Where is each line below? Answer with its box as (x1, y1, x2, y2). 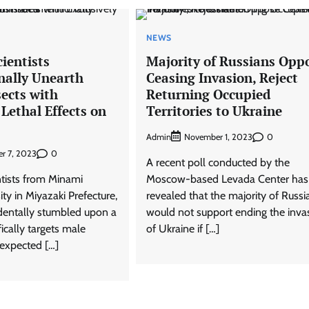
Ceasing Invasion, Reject (146, 69, 298, 87)
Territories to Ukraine (146, 102, 282, 120)
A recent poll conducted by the (146, 156, 290, 170)
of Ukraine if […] (146, 222, 219, 236)
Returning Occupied (146, 86, 270, 103)
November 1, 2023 (183, 132, 252, 143)
